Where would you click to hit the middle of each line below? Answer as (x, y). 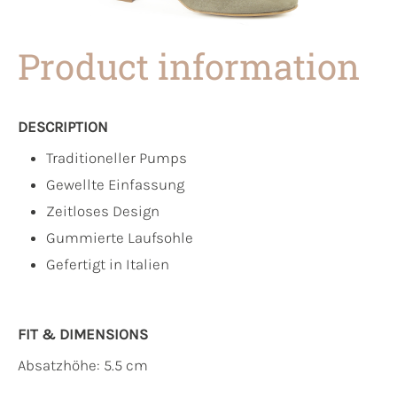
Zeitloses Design (103, 211)
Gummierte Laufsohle (120, 238)
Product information (189, 66)
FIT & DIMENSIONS (83, 335)
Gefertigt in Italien (108, 265)
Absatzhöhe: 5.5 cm (83, 366)
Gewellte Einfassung (115, 185)
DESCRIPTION (63, 127)
